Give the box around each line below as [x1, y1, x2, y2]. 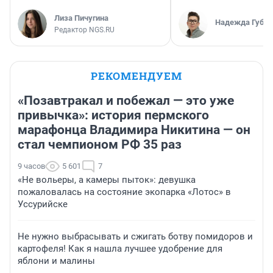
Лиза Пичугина [54, 13, 108, 23]
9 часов [18, 161, 45, 171]
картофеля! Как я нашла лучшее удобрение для [18, 243, 222, 254]
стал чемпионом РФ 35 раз [18, 136, 182, 152]
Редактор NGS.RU [54, 25, 115, 34]
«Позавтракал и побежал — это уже [18, 93, 234, 108]
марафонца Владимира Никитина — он [18, 122, 250, 137]
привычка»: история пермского [18, 107, 209, 122]
